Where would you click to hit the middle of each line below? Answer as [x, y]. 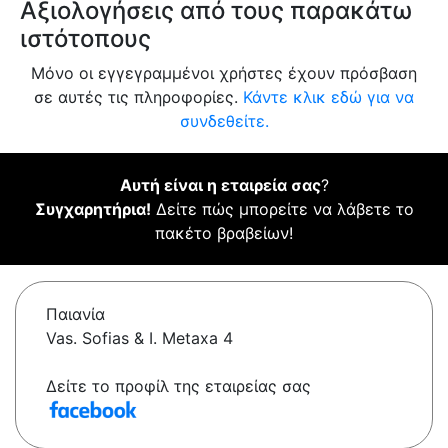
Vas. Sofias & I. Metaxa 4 [139, 338]
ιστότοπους [85, 39]
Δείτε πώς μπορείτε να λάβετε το [282, 209]
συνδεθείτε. [224, 121]
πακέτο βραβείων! [224, 233]
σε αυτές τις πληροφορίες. [138, 97]
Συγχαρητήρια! [92, 209]
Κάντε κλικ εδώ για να [328, 97]
